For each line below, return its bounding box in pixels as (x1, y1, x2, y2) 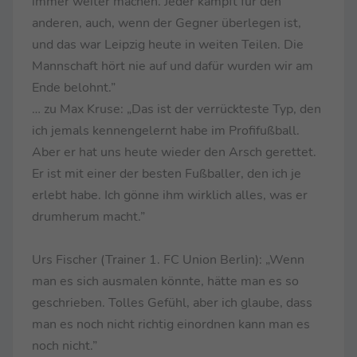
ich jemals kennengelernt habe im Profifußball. (32, 121, 300, 139)
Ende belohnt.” (32, 78, 116, 96)
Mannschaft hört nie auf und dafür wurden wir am (32, 57, 313, 75)
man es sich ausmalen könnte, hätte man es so (32, 272, 299, 290)
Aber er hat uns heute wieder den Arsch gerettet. (32, 143, 316, 161)
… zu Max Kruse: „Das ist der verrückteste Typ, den (32, 100, 321, 118)
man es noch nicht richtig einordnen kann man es (32, 315, 310, 333)
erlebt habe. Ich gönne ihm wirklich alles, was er (32, 186, 308, 204)
